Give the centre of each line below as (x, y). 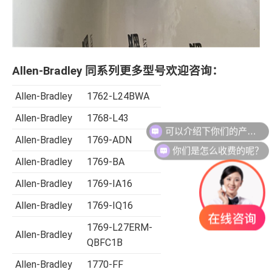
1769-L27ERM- (120, 228)
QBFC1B (105, 243)
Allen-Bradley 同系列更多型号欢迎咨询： (118, 71)
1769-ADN (109, 140)
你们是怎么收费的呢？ (218, 144)
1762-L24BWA (118, 97)
